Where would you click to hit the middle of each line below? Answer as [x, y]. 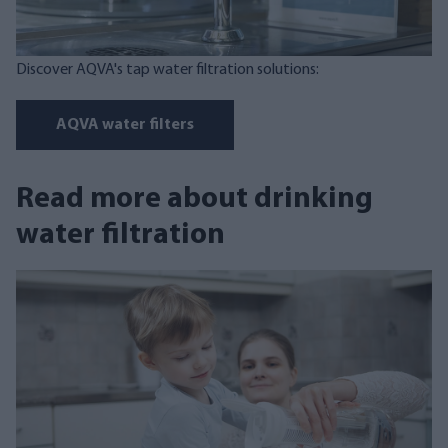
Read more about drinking [194, 199]
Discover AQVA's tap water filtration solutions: [167, 69]
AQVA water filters [125, 124]
